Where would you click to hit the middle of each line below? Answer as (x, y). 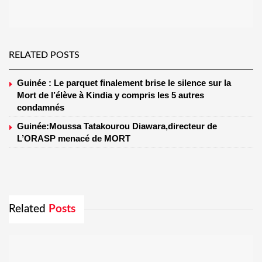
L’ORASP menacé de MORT (74, 138)
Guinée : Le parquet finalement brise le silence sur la (124, 82)
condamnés (41, 107)
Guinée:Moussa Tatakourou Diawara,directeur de (117, 126)
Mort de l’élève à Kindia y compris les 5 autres (111, 95)
